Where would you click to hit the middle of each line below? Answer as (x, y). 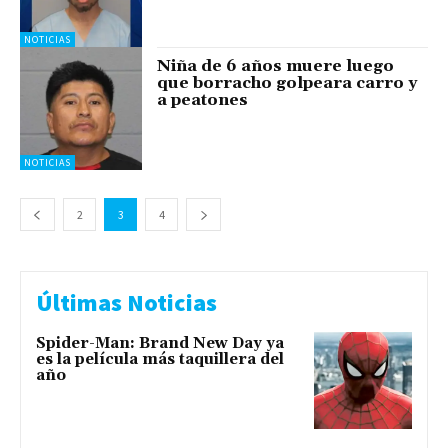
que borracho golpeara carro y (287, 83)
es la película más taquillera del (160, 359)
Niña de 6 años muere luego (276, 66)
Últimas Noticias (126, 302)
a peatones (203, 100)
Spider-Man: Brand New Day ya (160, 343)
